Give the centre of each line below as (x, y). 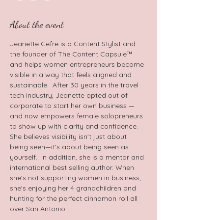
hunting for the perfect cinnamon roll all (75, 198)
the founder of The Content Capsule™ (72, 54)
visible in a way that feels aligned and (72, 75)
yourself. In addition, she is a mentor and (78, 157)
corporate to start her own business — (73, 106)
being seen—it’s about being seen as (70, 147)
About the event (37, 25)
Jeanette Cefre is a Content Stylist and (74, 44)
